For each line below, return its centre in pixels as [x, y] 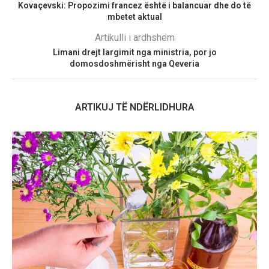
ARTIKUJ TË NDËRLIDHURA [134, 107]
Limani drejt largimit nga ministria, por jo [134, 53]
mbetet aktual [134, 17]
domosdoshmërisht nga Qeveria [134, 64]
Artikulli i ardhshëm [134, 38]
